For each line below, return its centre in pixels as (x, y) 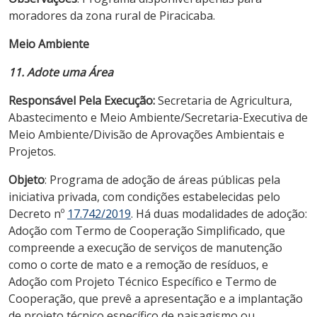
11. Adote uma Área (61, 72)
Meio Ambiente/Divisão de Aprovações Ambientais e (146, 134)
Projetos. (32, 151)
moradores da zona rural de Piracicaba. (112, 15)
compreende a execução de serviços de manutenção (145, 247)
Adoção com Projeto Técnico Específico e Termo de (143, 281)
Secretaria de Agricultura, (224, 100)
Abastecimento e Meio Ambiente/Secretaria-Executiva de (158, 117)
